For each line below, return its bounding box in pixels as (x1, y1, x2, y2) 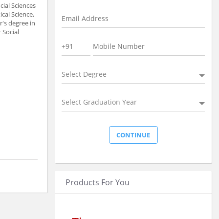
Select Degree (62, 69, 107, 79)
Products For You (66, 176, 130, 188)
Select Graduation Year (62, 97, 137, 107)
